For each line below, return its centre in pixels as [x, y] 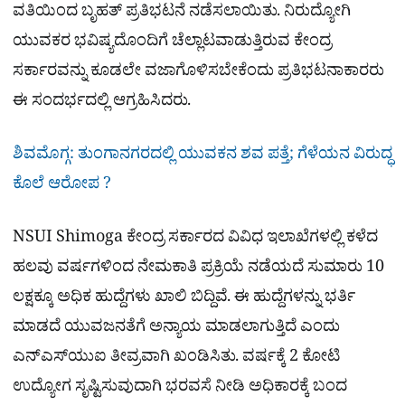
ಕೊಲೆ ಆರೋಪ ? [62, 187]
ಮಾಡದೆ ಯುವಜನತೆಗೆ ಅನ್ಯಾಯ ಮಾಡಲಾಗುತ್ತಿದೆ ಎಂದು [176, 330]
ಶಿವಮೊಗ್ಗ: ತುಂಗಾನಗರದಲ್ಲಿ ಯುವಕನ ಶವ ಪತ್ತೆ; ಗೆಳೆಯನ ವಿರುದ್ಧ [202, 157]
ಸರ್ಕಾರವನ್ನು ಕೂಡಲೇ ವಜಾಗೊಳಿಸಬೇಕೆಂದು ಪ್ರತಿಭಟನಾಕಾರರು [198, 73]
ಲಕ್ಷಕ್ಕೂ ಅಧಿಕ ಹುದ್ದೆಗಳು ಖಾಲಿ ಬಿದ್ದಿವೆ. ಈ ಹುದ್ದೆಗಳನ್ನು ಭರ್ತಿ [184, 300]
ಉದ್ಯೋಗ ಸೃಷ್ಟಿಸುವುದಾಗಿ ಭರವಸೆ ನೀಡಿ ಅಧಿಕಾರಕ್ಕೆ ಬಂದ [180, 390]
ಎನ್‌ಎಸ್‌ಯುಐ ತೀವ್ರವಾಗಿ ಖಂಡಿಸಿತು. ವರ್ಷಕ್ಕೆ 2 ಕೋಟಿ [176, 360]
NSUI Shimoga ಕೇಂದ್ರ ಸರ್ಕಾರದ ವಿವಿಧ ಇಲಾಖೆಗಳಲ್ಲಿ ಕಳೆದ [195, 240]
